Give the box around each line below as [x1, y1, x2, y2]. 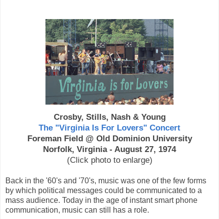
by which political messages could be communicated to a [5, 186, 202, 195]
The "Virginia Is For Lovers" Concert [39, 122, 180, 132]
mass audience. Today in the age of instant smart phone [5, 196, 197, 204]
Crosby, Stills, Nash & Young [53, 111, 166, 122]
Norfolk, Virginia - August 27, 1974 [43, 144, 176, 154]
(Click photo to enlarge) [66, 154, 153, 165]
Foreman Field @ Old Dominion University [27, 133, 192, 143]
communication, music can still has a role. [5, 205, 149, 214]
